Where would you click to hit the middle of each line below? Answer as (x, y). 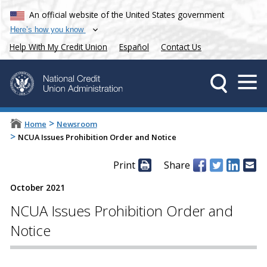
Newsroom (77, 124)
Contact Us (181, 47)
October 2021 (37, 187)
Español (134, 47)
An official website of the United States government (127, 14)
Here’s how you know (46, 29)
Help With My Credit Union (58, 47)
